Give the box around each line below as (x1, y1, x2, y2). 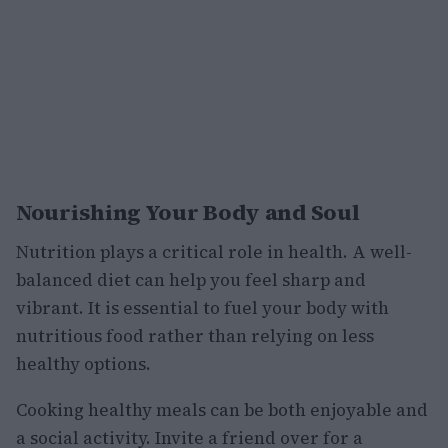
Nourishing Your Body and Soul (16, 196, 360, 227)
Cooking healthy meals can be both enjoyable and (16, 397, 428, 422)
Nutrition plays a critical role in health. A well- (16, 239, 412, 264)
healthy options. (16, 351, 151, 376)
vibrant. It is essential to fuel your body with (16, 295, 389, 320)
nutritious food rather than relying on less (16, 323, 374, 348)
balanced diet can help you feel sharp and (16, 267, 366, 292)
